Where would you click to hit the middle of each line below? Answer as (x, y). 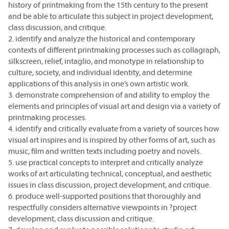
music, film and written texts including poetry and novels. (105, 151)
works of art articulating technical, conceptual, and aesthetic (110, 173)
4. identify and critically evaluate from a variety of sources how (114, 128)
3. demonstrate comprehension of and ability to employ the (109, 95)
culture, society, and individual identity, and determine (100, 72)
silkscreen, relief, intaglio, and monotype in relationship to (106, 61)
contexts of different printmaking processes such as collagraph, (114, 50)
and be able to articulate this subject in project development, (111, 16)
